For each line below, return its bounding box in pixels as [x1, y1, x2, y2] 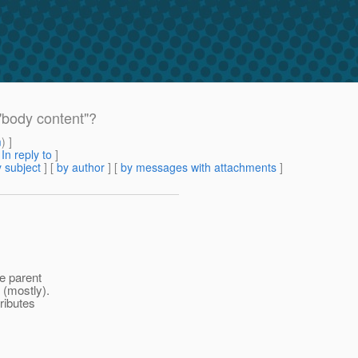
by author [57, 159, 105, 176]
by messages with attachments [121, 159, 276, 176]
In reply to [2, 146, 52, 163]
